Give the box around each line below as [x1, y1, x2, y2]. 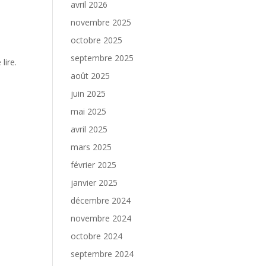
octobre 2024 [71, 230, 123, 242]
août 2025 [71, 70, 110, 81]
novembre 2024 [71, 213, 132, 224]
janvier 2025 [71, 177, 118, 188]
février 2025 [71, 159, 117, 170]
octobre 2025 [71, 34, 123, 46]
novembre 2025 [71, 17, 132, 28]
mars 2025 [71, 141, 112, 153]
